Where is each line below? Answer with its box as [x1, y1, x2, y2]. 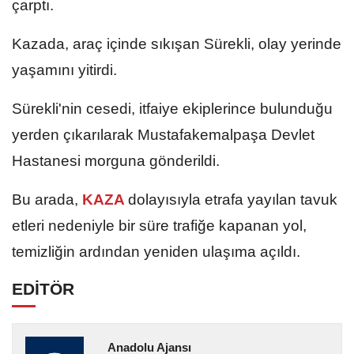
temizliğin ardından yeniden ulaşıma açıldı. [12, 243, 300, 260]
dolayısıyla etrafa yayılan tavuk [128, 190, 337, 208]
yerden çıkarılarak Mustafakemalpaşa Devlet [12, 126, 314, 143]
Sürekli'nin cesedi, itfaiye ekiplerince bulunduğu [12, 100, 333, 117]
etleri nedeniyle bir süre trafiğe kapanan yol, [12, 217, 307, 234]
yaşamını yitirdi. [12, 61, 117, 78]
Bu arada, [12, 190, 78, 208]
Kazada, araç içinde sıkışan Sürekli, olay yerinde [12, 35, 341, 52]
